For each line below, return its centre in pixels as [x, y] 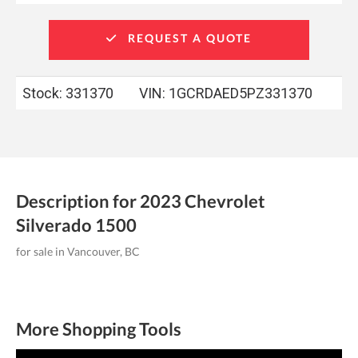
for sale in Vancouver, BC [78, 251]
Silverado [54, 225]
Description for [78, 201]
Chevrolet [225, 201]
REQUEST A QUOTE [187, 38]
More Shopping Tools [99, 329]
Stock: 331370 [68, 93]
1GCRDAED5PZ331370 [241, 93]
